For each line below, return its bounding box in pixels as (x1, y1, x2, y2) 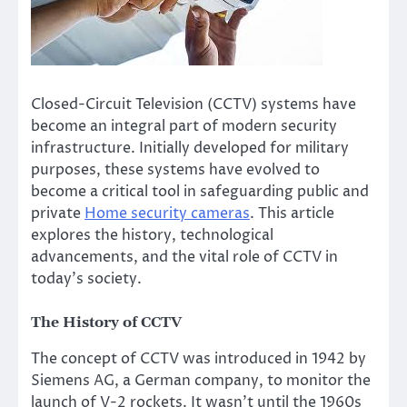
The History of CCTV (31, 313, 182, 333)
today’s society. (31, 269, 142, 289)
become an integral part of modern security (31, 116, 337, 136)
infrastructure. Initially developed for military (31, 138, 349, 158)
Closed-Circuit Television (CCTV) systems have (31, 94, 356, 114)
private (31, 203, 84, 223)
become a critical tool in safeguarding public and (31, 182, 369, 202)
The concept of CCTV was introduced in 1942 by (31, 349, 366, 370)
